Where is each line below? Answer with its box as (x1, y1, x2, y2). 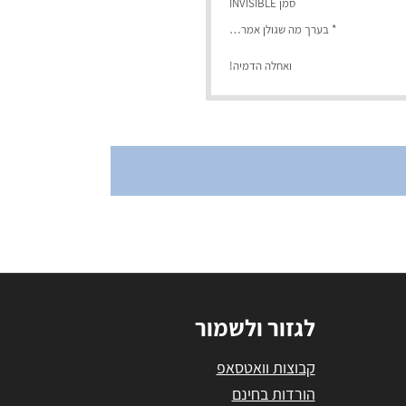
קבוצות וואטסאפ (216, 356, 315, 378)
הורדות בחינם (231, 382, 315, 404)
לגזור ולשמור (194, 312, 315, 343)
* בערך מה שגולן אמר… (229, 22, 336, 38)
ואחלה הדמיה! (229, 58, 292, 74)
